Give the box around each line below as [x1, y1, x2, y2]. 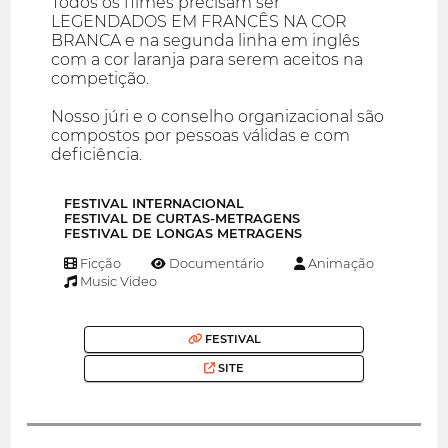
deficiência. [51, 145, 143, 165]
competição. [51, 69, 150, 89]
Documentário [166, 254, 265, 271]
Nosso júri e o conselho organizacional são [51, 107, 385, 127]
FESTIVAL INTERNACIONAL [64, 195, 244, 211]
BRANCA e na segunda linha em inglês [51, 31, 361, 51]
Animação [304, 254, 374, 271]
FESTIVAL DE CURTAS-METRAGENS [64, 210, 300, 226]
